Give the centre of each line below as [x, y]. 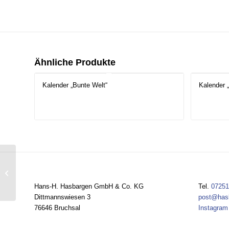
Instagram [213, 208]
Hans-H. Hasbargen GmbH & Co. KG [89, 187]
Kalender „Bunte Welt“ [75, 85]
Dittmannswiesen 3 [62, 197]
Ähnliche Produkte [75, 63]
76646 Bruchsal [57, 208]
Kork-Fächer [36, 172]
